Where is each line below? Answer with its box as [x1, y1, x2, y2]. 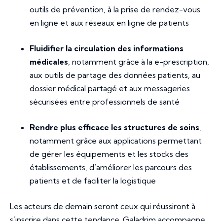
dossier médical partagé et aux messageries [30, 83, 190, 93]
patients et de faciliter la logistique [30, 175, 156, 185]
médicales [30, 56, 68, 67]
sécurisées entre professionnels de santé [30, 96, 180, 107]
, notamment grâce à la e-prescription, [68, 56, 209, 67]
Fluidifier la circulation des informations [30, 43, 184, 53]
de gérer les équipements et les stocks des [30, 148, 188, 159]
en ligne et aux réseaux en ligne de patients [30, 17, 189, 28]
